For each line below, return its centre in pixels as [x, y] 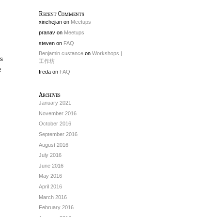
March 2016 [53, 197]
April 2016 [50, 186]
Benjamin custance [61, 54]
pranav [47, 32]
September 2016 [58, 134]
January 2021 [55, 103]
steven [47, 43]
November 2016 [58, 113]
